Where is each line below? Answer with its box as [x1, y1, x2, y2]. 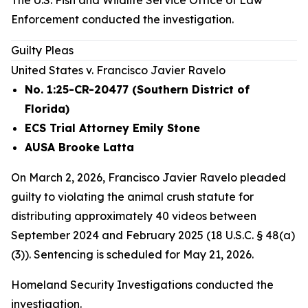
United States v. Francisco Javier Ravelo [11, 63, 225, 77]
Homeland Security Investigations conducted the [11, 278, 274, 291]
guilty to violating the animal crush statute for [11, 190, 254, 203]
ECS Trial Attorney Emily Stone [25, 121, 200, 135]
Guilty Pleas [11, 43, 74, 57]
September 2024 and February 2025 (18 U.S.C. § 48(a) [11, 228, 295, 242]
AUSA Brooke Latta [25, 140, 134, 154]
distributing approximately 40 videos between [11, 209, 256, 223]
